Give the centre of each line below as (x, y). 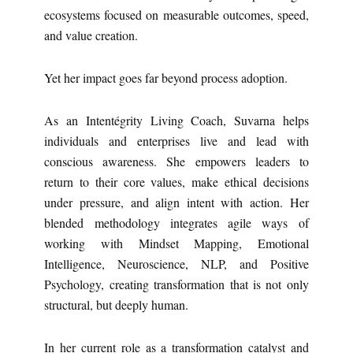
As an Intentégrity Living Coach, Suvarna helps (176, 120)
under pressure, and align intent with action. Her (176, 202)
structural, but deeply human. (117, 304)
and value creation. (91, 35)
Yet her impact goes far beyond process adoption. (166, 77)
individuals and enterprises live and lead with (176, 140)
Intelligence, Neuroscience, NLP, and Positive (176, 263)
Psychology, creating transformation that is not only (176, 284)
